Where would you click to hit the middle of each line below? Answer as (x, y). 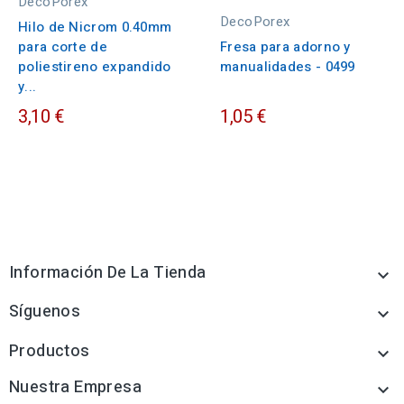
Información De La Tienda (108, 272)
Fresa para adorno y (285, 46)
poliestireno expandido (95, 66)
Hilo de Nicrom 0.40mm (95, 27)
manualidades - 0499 (288, 66)
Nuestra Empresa (75, 387)
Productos (50, 351)
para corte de (63, 46)
